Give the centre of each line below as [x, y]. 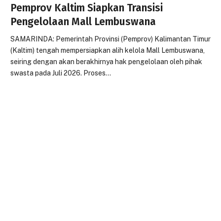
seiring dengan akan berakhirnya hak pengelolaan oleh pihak [107, 62]
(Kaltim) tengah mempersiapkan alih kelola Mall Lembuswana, [108, 50]
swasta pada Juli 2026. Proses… [61, 73]
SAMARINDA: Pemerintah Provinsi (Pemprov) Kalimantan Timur [111, 39]
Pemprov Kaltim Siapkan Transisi [87, 8]
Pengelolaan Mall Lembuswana [83, 22]
